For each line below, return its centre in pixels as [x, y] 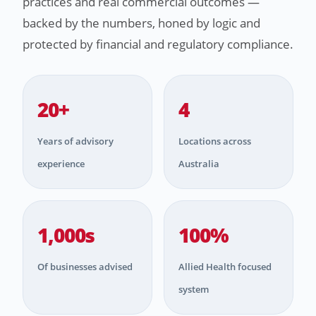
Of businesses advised [85, 267]
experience [61, 164]
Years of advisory [75, 141]
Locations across [215, 141]
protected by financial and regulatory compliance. [158, 44]
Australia [199, 164]
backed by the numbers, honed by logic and [141, 23]
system [194, 290]
